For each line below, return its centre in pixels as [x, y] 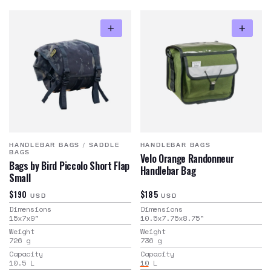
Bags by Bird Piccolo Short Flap [70, 166]
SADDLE [104, 145]
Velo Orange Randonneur [187, 159]
